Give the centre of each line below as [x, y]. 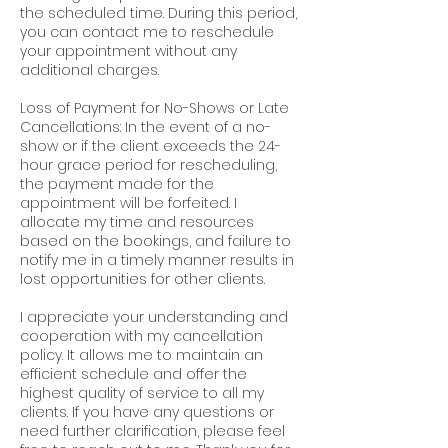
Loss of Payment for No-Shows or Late [154, 108]
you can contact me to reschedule [147, 32]
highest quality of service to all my [142, 393]
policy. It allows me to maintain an [141, 355]
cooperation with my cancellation [141, 336]
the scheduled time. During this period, [158, 13]
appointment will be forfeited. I [128, 203]
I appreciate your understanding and [154, 317]
